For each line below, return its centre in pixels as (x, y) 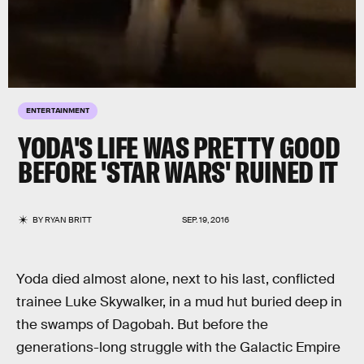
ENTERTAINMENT (58, 110)
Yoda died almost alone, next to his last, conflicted (175, 279)
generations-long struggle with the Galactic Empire (178, 347)
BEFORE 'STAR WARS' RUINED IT (178, 172)
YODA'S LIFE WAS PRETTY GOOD (179, 147)
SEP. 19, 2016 (206, 220)
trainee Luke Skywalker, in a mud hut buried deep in (179, 302)
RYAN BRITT (69, 220)
